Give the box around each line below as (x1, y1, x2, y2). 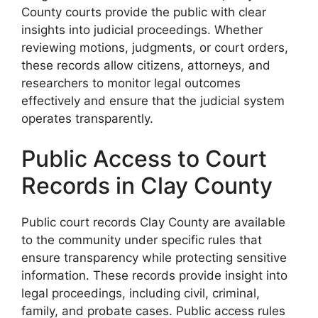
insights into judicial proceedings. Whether (21, 22, 263, 37)
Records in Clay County (21, 172, 273, 200)
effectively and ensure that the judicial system (21, 93, 285, 108)
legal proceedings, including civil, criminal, (21, 286, 260, 301)
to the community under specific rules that (21, 233, 262, 248)
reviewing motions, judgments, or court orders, (21, 40, 288, 55)
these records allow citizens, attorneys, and (21, 57, 270, 72)
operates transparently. (21, 111, 153, 126)
